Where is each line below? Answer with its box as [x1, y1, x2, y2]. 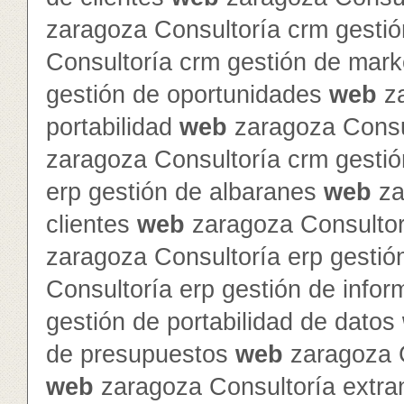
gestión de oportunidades [46, 81, 329, 108]
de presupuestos [46, 341, 235, 368]
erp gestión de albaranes [46, 179, 324, 206]
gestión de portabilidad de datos [46, 308, 402, 335]
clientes [46, 211, 137, 238]
